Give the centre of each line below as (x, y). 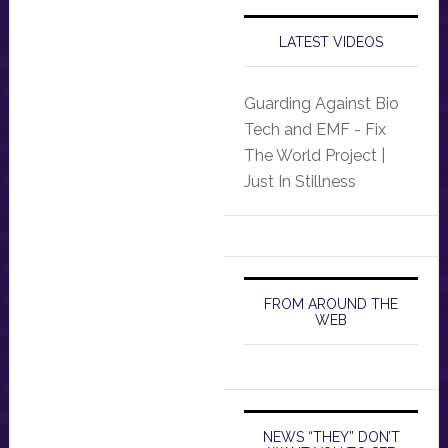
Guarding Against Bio (321, 104)
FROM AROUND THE (331, 304)
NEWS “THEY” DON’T (331, 437)
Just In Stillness (300, 182)
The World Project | (314, 156)
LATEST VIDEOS (331, 42)
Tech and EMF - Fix (315, 130)
